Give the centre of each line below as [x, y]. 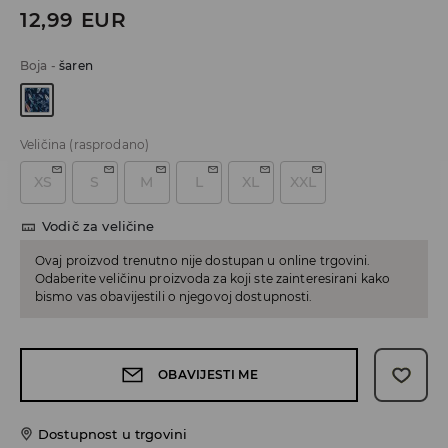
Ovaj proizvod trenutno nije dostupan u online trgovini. [203, 261]
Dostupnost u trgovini [113, 434]
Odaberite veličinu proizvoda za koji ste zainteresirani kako [213, 279]
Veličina [43, 145]
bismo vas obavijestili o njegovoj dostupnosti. [174, 297]
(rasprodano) [109, 145]
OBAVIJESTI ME [208, 375]
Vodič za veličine [98, 226]
